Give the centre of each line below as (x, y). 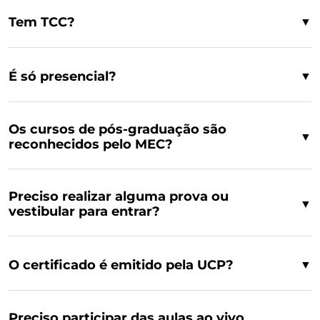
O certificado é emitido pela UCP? (121, 265)
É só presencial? (62, 76)
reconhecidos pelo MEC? (91, 144)
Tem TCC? (42, 22)
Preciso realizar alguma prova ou (119, 196)
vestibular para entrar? (84, 211)
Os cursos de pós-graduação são (117, 129)
